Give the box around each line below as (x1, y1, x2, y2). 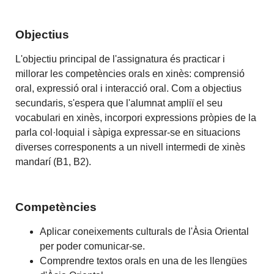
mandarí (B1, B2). (15, 156, 94, 167)
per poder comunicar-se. (40, 240, 146, 251)
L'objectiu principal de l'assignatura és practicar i (15, 53, 226, 64)
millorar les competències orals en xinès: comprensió (15, 68, 245, 79)
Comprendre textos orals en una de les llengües (40, 255, 248, 266)
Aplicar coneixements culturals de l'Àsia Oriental (40, 226, 250, 237)
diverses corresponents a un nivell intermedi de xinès (15, 141, 246, 152)
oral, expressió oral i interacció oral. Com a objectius (15, 83, 242, 94)
